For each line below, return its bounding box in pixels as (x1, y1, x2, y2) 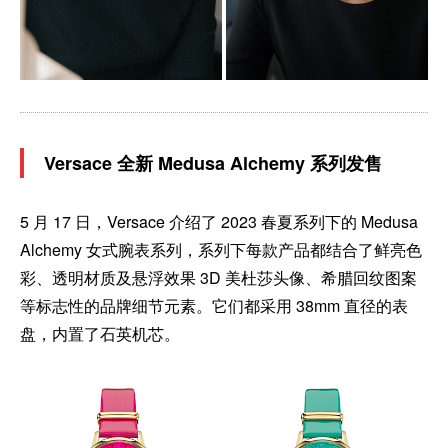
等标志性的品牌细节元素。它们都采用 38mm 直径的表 (20, 293, 408, 317)
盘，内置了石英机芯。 (20, 321, 180, 345)
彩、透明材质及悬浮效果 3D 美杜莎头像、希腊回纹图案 (20, 265, 417, 289)
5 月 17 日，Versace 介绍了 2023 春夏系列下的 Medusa (20, 209, 418, 233)
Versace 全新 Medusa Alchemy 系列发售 (44, 149, 382, 176)
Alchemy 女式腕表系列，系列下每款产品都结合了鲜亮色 (20, 237, 422, 261)
